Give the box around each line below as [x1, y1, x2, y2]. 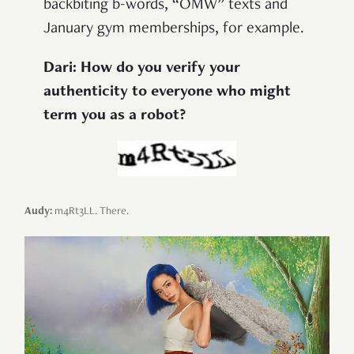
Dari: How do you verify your [43, 60, 240, 77]
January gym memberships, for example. [43, 21, 304, 37]
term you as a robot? [43, 107, 186, 124]
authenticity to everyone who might [43, 84, 291, 100]
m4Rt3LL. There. [52, 205, 129, 217]
